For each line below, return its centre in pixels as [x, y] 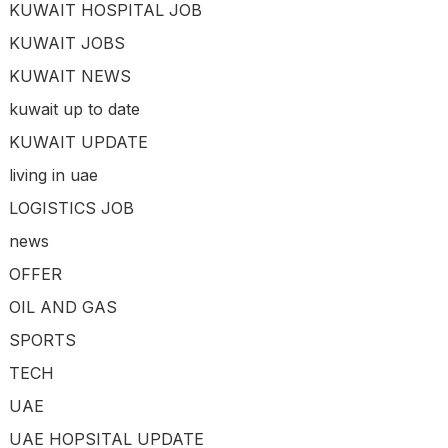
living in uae [53, 175]
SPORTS [42, 340]
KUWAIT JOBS [66, 43]
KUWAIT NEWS [69, 76]
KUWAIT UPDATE [78, 142]
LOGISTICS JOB [71, 208]
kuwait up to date [74, 109]
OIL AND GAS [62, 307]
